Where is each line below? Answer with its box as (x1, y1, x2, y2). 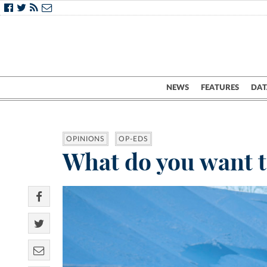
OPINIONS (66, 135, 105, 143)
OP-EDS (119, 135, 148, 143)
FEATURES (201, 83, 239, 92)
